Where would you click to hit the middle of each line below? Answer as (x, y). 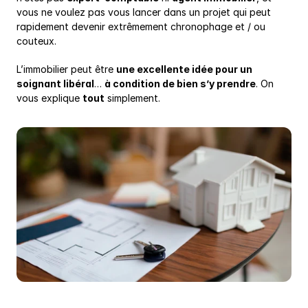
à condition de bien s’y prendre (180, 84)
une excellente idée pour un (184, 69)
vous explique (49, 98)
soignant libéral (55, 84)
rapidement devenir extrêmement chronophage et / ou (141, 26)
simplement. (132, 98)
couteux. (36, 41)
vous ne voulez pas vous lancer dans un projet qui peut (144, 12)
